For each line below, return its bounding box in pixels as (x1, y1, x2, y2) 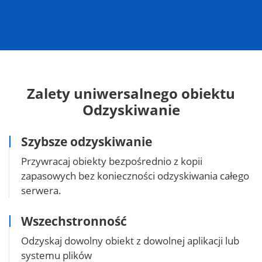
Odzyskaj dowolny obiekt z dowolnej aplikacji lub (21, 233, 239, 247)
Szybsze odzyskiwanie (21, 133, 152, 150)
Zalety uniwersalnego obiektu (27, 83, 235, 103)
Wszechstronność (21, 212, 127, 229)
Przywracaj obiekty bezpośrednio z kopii (21, 154, 202, 168)
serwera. (21, 183, 61, 197)
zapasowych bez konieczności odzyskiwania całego (21, 168, 249, 182)
